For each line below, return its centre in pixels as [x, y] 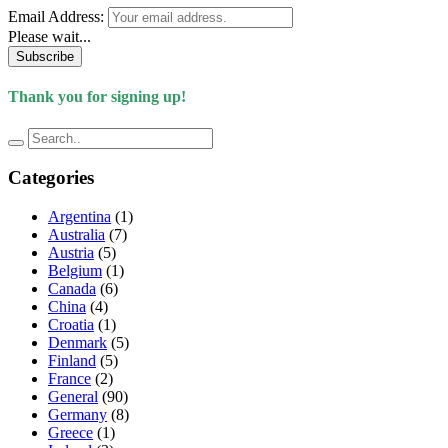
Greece [70, 432]
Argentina [79, 216]
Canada [72, 288]
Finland [72, 360]
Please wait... [49, 36]
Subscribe [45, 56]
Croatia [71, 324]
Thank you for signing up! [97, 97]
